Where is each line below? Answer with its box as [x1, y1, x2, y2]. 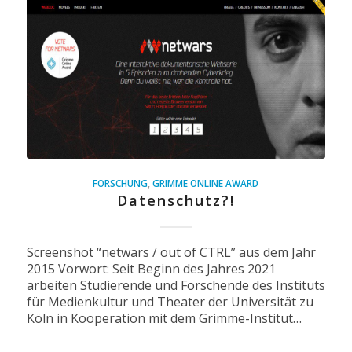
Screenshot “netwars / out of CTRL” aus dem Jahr [26, 244, 316, 262]
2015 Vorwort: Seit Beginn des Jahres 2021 [26, 260, 276, 278]
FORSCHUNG [93, 177, 148, 190]
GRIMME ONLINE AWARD [152, 177, 259, 190]
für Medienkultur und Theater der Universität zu [26, 293, 313, 311]
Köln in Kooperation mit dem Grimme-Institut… [26, 310, 302, 328]
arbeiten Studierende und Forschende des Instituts [26, 277, 325, 295]
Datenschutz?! [116, 191, 235, 211]
